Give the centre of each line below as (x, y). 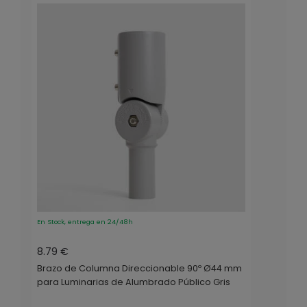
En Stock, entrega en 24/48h (85, 222)
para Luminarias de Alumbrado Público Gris (134, 282)
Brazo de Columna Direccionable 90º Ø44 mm (139, 269)
